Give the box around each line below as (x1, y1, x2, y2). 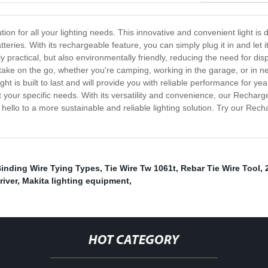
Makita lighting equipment (22, 176, 129, 186)
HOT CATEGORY (88, 234, 179, 248)
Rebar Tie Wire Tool (181, 163, 260, 173)
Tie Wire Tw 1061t (105, 163, 176, 173)
